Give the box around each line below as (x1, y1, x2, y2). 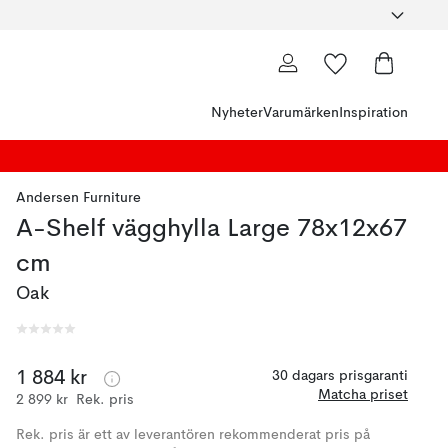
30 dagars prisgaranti (272, 369, 408, 383)
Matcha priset (318, 388, 408, 402)
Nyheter (211, 106, 263, 120)
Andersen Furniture (16, 191, 141, 205)
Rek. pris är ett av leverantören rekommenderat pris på (16, 428, 370, 442)
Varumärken (263, 106, 339, 120)
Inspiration (339, 106, 408, 120)
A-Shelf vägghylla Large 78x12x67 (16, 217, 407, 242)
